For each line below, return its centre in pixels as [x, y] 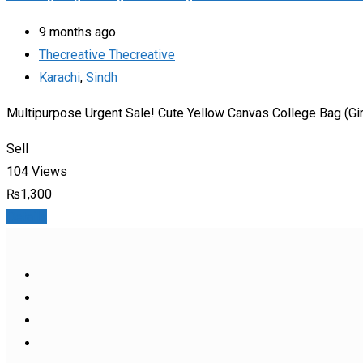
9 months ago [77, 32]
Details [27, 216]
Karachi [60, 77]
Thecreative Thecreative [107, 54]
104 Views [37, 171]
